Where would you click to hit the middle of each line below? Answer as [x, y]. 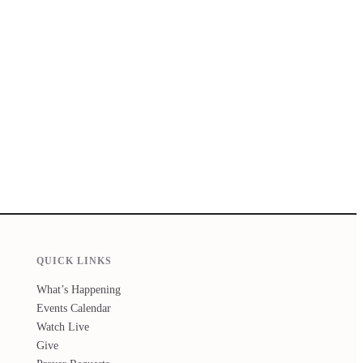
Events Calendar [74, 307]
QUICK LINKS [75, 261]
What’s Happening [79, 289]
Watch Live [63, 326]
